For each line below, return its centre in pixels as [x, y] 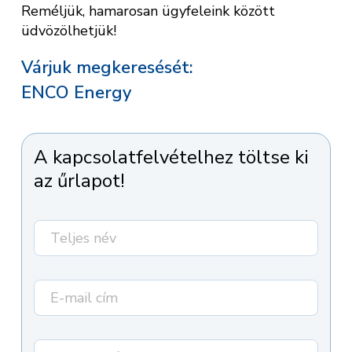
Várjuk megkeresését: [107, 67]
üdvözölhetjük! [69, 30]
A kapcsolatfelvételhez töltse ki [171, 157]
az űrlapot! [79, 180]
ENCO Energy [76, 92]
